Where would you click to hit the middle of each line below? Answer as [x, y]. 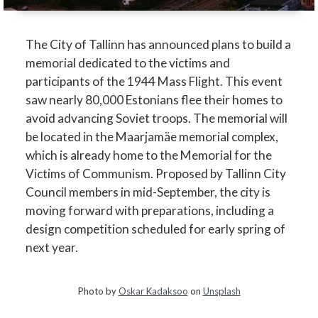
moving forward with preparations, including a [150, 210]
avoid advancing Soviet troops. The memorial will [157, 118]
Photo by [98, 291]
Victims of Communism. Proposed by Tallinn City [156, 173]
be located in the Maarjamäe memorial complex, [152, 136]
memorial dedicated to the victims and [128, 62]
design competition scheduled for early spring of [156, 229]
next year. [52, 247]
